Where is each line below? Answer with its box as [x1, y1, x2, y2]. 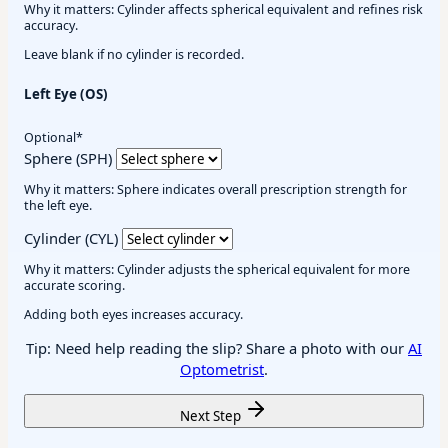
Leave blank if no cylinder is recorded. [24, 45, 244, 63]
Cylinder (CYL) [24, 227, 118, 248]
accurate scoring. [24, 277, 125, 295]
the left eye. [24, 197, 92, 215]
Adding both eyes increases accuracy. [24, 305, 243, 323]
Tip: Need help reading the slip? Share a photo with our [26, 337, 408, 358]
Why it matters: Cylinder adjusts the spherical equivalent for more [24, 261, 410, 279]
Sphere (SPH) [24, 147, 112, 168]
